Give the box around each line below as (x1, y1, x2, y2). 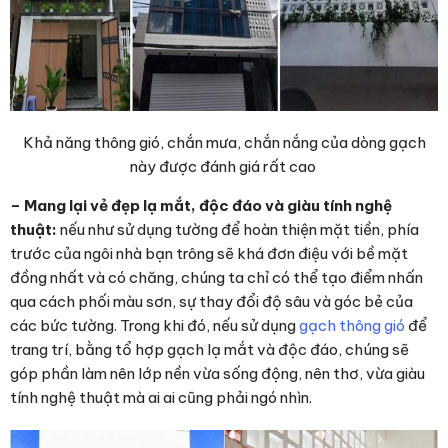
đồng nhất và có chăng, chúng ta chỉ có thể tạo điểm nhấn (10, 267, 423, 287)
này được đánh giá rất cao (129, 156, 319, 176)
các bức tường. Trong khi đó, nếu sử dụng (10, 315, 299, 335)
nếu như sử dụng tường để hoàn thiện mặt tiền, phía (57, 219, 419, 239)
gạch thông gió (299, 315, 405, 335)
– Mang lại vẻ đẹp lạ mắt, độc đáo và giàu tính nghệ (10, 195, 392, 215)
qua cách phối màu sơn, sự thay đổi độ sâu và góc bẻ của (10, 291, 413, 311)
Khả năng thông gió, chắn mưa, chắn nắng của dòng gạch (22, 132, 426, 152)
